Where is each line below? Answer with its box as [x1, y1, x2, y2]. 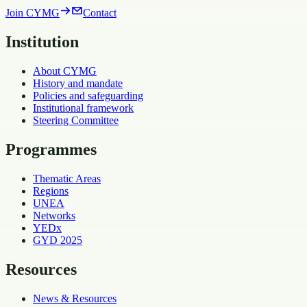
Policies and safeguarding [33, 90, 143, 102]
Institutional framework [33, 102, 134, 114]
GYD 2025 [33, 234, 82, 247]
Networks [33, 210, 75, 222]
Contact [83, 7, 116, 19]
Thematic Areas [33, 173, 101, 185]
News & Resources [33, 292, 116, 304]
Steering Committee [33, 114, 119, 127]
